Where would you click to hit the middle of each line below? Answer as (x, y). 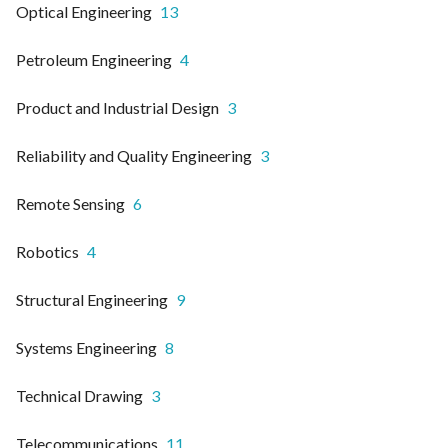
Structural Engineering (92, 299)
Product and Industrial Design (117, 107)
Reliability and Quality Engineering (134, 155)
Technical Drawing (79, 395)
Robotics (47, 251)
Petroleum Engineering (94, 59)
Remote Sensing (70, 203)
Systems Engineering (86, 347)
